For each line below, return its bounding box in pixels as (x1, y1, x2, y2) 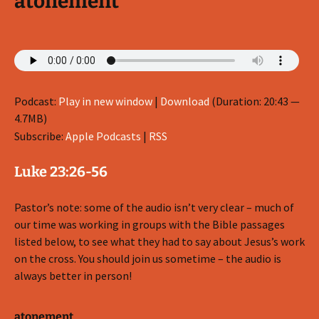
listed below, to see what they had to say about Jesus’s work (14, 234, 305, 249)
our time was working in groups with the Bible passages (14, 217, 285, 231)
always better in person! (14, 268, 132, 283)
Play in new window (58, 94, 152, 108)
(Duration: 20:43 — (209, 94, 300, 108)
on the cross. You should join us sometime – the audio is (14, 251, 281, 266)
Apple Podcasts (66, 129, 141, 143)
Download (160, 94, 209, 108)
